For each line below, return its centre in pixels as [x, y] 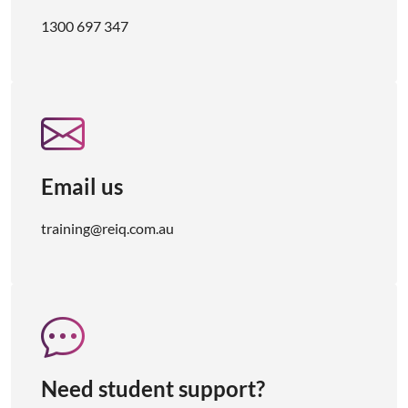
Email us [82, 187]
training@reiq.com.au [107, 229]
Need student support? [153, 389]
